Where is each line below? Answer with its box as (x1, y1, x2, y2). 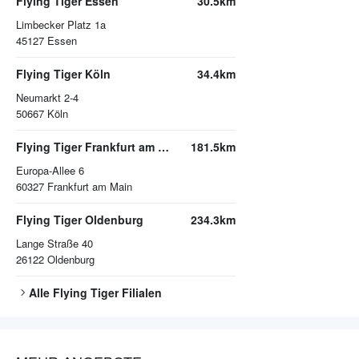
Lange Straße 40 (16, 236, 93, 252)
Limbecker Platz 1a (16, 17, 106, 33)
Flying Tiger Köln (16, 66, 111, 83)
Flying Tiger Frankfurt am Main (158, 139, 169, 155)
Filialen (119, 284, 162, 301)
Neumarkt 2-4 (16, 90, 79, 106)
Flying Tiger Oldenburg (16, 212, 143, 228)
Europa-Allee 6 (16, 163, 84, 179)
